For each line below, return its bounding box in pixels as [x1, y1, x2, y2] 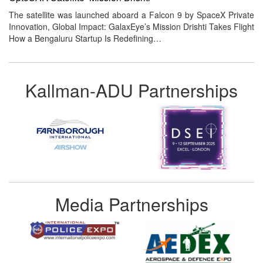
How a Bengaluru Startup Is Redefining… [9, 32, 161, 45]
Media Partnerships [55, 191, 208, 217]
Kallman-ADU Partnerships [25, 77, 238, 103]
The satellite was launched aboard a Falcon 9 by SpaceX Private [9, 9, 254, 21]
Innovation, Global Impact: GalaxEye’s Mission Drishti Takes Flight [9, 21, 254, 33]
